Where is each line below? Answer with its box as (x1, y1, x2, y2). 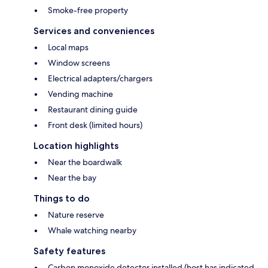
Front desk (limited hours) (48, 120, 142, 131)
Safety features (33, 245, 105, 257)
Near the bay (48, 172, 96, 184)
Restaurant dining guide (48, 104, 138, 115)
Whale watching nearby (48, 225, 136, 236)
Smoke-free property (48, 5, 128, 16)
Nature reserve (48, 209, 104, 221)
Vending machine (48, 89, 113, 100)
